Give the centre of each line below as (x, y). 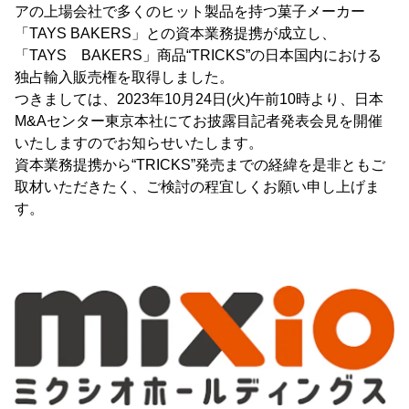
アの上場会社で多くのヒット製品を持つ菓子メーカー (190, 11)
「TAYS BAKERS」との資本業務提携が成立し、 (175, 33)
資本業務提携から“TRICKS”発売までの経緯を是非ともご (200, 165)
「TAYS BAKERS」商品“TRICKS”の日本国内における (198, 55)
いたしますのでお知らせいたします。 (139, 143)
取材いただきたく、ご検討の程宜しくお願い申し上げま (197, 187)
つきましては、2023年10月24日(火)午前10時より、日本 (199, 99)
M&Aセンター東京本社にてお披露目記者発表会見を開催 (199, 121)
